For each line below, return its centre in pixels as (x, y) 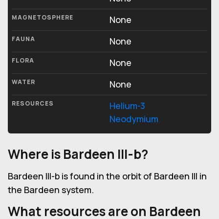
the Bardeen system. (51, 190)
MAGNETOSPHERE (43, 18)
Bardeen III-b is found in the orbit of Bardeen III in (107, 176)
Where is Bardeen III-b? (78, 154)
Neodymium (134, 119)
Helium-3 (127, 106)
